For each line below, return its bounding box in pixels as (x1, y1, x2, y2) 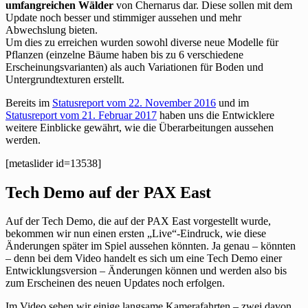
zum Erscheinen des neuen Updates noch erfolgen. (5, 277, 225, 289)
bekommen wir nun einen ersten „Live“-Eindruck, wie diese (5, 228, 266, 240)
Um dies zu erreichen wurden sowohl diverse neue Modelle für (5, 36, 278, 48)
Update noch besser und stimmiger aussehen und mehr (5, 11, 241, 23)
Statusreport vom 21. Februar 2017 (5, 109, 157, 121)
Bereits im (5, 96, 52, 109)
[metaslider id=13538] (5, 157, 101, 169)
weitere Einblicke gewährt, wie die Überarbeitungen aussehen (5, 121, 274, 133)
